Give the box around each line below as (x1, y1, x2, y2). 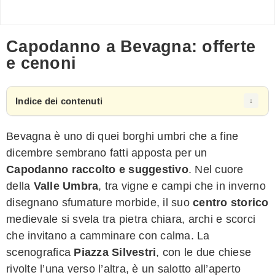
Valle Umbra (33, 179, 99, 192)
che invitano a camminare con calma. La (6, 229, 210, 242)
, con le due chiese (156, 246, 251, 258)
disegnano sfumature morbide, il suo (6, 196, 193, 209)
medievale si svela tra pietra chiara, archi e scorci (6, 212, 255, 225)
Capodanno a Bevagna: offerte (6, 37, 255, 56)
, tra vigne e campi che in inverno (98, 179, 266, 192)
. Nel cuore (188, 163, 244, 176)
